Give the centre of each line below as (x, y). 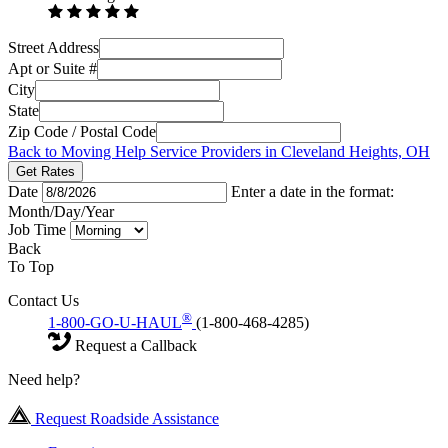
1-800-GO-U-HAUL (115, 322)
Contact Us (43, 300)
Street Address (53, 47)
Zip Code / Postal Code (82, 131)
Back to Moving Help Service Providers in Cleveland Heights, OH (219, 151)
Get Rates (45, 171)
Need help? (44, 379)
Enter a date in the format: (312, 191)
